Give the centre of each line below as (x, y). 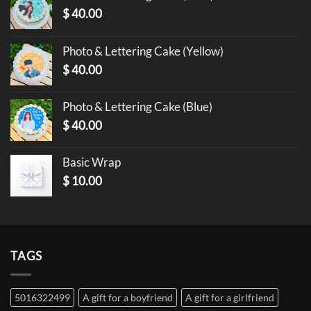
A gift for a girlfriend (230, 297)
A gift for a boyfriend (128, 297)
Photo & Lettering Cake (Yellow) (143, 51)
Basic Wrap (92, 162)
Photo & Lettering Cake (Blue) (137, 106)
